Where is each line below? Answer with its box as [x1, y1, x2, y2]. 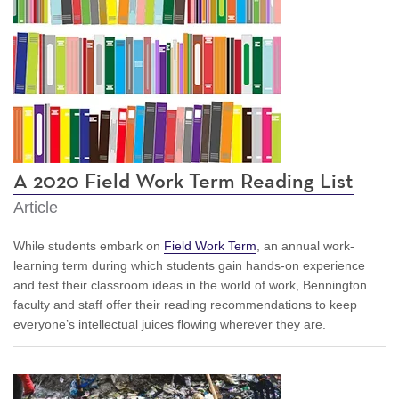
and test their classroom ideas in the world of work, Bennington [13, 277, 367, 292]
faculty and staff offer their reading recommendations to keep [13, 297, 357, 312]
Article [13, 198, 58, 216]
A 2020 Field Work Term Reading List [13, 170, 354, 192]
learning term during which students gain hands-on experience [13, 257, 365, 273]
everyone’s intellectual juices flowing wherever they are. [13, 316, 326, 331]
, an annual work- [256, 238, 354, 253]
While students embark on [13, 238, 164, 253]
